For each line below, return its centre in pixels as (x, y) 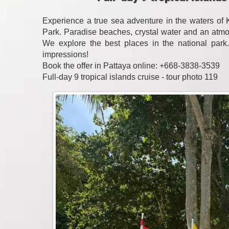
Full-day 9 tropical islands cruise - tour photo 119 (130, 77)
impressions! (66, 54)
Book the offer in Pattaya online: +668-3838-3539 (131, 66)
